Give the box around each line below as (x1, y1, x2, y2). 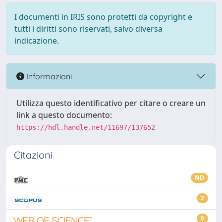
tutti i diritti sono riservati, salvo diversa (14, 23, 163, 34)
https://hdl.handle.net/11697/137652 (16, 123, 155, 131)
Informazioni (24, 71, 72, 81)
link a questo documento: (16, 110, 112, 120)
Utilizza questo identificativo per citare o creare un (16, 98, 206, 109)
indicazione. (14, 35, 59, 46)
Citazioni (14, 149, 53, 161)
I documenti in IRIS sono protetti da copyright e (14, 11, 192, 22)
